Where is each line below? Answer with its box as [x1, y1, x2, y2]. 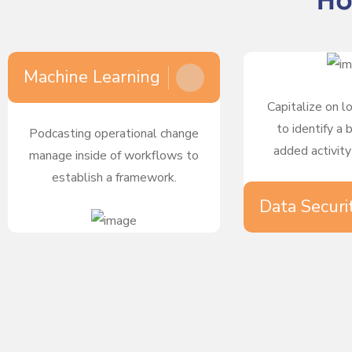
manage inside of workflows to [29, 147, 199, 165]
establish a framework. [51, 169, 177, 187]
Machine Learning [24, 65, 160, 90]
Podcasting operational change [29, 125, 199, 143]
